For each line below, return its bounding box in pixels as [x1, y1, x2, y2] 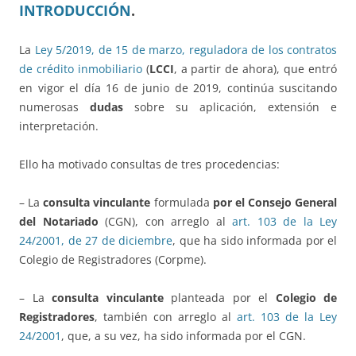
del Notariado [19, 214, 99, 230]
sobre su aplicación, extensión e [123, 99, 337, 115]
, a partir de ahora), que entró [173, 61, 338, 77]
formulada [150, 195, 213, 211]
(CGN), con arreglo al [98, 214, 232, 230]
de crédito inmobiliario [19, 61, 142, 77]
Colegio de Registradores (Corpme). [19, 252, 207, 268]
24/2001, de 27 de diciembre [19, 233, 172, 249]
